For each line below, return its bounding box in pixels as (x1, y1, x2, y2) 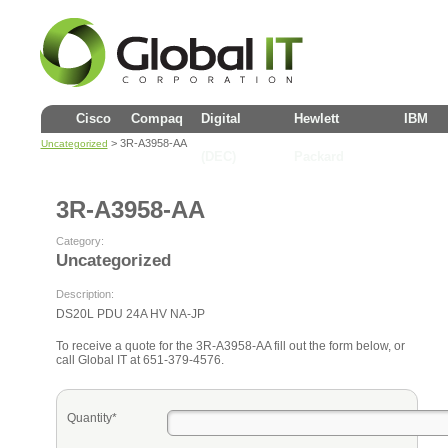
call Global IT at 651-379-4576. (55, 353, 224, 367)
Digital (200, 111, 241, 126)
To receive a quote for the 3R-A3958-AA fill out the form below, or (55, 339, 405, 353)
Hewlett (293, 111, 339, 126)
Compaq (130, 111, 183, 126)
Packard (293, 149, 344, 164)
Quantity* (66, 411, 117, 425)
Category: (55, 235, 104, 247)
